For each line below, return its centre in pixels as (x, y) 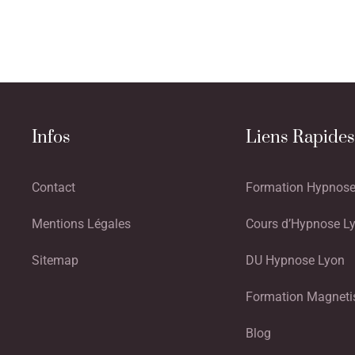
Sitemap (55, 260)
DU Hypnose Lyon (295, 260)
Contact (53, 187)
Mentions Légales (81, 223)
